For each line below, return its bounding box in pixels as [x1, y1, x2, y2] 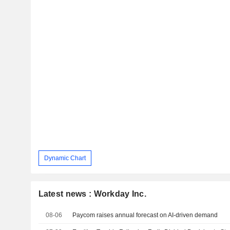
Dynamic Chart [44, 154, 86, 162]
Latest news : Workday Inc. [38, 189, 146, 199]
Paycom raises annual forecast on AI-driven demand [72, 212, 218, 219]
